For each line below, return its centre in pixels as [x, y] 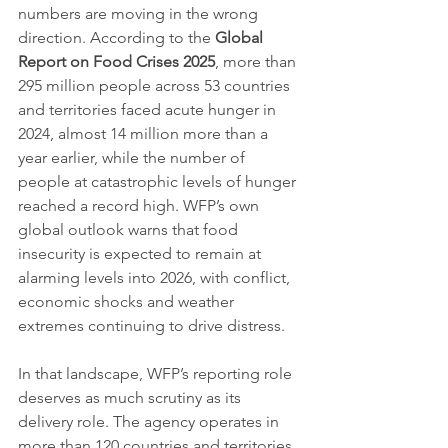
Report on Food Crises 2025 [116, 62]
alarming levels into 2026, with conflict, [156, 278]
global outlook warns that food [130, 230]
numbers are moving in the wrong [140, 14]
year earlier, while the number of [133, 158]
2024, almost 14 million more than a [145, 134]
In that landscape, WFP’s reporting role [157, 374]
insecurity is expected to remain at [141, 254]
